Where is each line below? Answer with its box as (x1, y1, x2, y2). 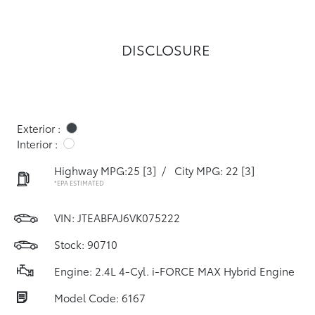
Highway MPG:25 (54, 162, 140, 178)
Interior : (17, 136, 58, 151)
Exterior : (17, 120, 60, 136)
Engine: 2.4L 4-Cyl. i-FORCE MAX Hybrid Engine (54, 263, 295, 278)
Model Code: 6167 (54, 290, 146, 305)
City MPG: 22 (174, 162, 238, 178)
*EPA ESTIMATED (54, 178, 104, 187)
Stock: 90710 (54, 236, 117, 252)
